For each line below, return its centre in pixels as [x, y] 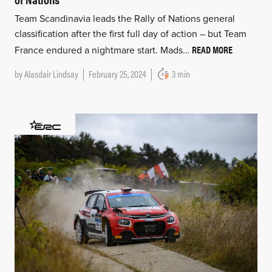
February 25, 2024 [117, 74]
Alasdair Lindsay [51, 74]
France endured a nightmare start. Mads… [103, 51]
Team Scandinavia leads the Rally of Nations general [124, 19]
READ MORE [212, 50]
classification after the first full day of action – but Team [130, 34]
